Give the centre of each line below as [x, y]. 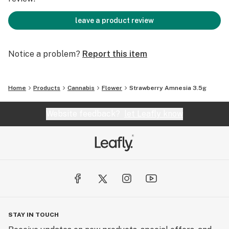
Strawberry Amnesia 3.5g [168, 88]
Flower [112, 88]
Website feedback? [85, 114]
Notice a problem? [44, 54]
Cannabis [81, 88]
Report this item [115, 54]
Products [47, 88]
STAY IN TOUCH [33, 215]
